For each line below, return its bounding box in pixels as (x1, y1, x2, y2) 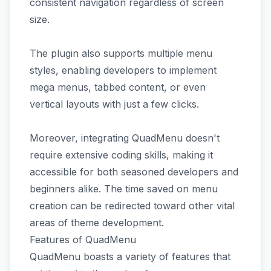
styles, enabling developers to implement (30, 64, 217, 76)
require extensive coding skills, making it (30, 149, 213, 161)
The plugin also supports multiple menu (30, 47, 212, 59)
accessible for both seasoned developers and (30, 166, 238, 178)
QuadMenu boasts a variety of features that (30, 250, 230, 263)
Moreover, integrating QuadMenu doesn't (30, 132, 220, 144)
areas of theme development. (30, 217, 164, 229)
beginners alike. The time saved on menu (30, 183, 218, 195)
